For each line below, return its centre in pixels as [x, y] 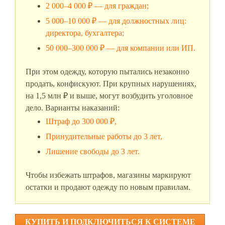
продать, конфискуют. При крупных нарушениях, [111, 84]
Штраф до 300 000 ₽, [81, 122]
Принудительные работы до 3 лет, [104, 137]
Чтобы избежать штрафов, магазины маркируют [108, 175]
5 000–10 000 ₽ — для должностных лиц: [116, 21]
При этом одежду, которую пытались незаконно [107, 72]
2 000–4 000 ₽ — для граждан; [97, 6]
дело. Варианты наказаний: [73, 108]
